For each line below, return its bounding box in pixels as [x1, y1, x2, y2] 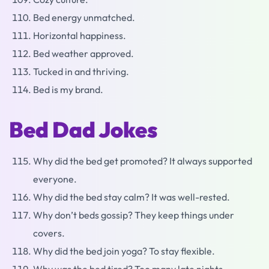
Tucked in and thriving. [33, 65, 129, 77]
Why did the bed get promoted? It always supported [33, 155, 252, 167]
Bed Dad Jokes [9, 116, 157, 143]
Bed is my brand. [33, 83, 103, 95]
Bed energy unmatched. [33, 11, 135, 23]
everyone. [33, 173, 77, 185]
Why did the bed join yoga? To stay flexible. [33, 245, 215, 257]
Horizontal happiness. [33, 29, 126, 41]
